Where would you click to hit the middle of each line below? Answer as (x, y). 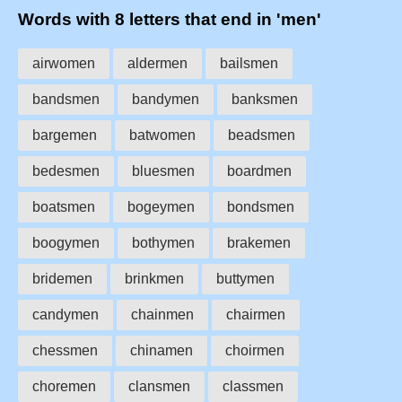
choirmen (255, 350)
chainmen (162, 314)
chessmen (65, 350)
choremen (64, 386)
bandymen (166, 99)
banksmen (265, 99)
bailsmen (249, 63)
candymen (66, 314)
